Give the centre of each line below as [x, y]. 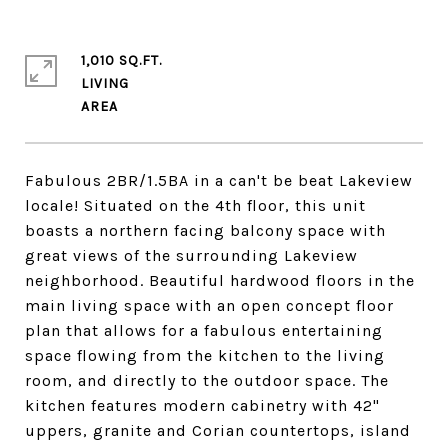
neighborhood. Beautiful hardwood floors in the [220, 280]
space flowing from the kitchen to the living [205, 355]
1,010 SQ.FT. [121, 60]
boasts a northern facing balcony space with [205, 230]
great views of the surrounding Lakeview [191, 255]
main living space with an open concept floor [209, 305]
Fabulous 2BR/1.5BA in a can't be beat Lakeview [219, 180]
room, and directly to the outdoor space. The [207, 380]
